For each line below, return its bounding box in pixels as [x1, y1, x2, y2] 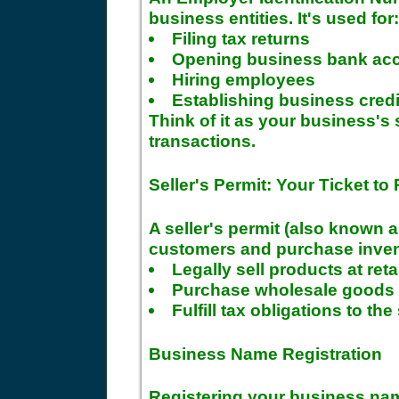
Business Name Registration [149, 343, 382, 363]
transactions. [149, 131, 256, 151]
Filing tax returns [172, 28, 311, 49]
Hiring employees [172, 69, 316, 90]
